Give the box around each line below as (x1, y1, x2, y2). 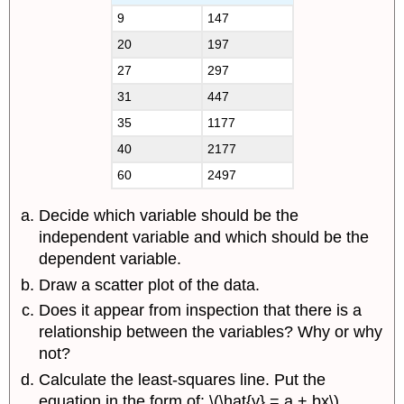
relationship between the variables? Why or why (39, 323, 383, 342)
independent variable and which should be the (39, 228, 370, 247)
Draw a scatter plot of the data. (39, 275, 261, 294)
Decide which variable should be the (39, 207, 299, 225)
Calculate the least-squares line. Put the (39, 370, 326, 389)
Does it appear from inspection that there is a (39, 301, 363, 320)
